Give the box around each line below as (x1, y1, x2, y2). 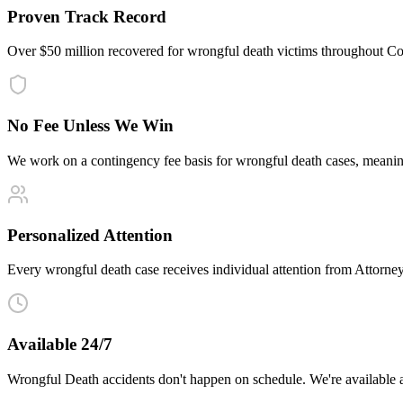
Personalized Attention (7, 225, 173, 245)
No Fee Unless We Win (7, 116, 174, 136)
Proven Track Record (7, 6, 166, 26)
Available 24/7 (7, 334, 112, 354)
